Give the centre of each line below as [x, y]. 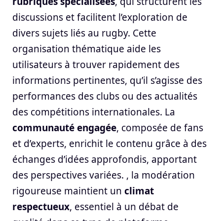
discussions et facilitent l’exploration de [100, 17]
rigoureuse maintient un [68, 191]
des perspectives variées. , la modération [104, 175]
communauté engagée [64, 128]
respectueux [41, 206]
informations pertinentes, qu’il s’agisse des [107, 80]
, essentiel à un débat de [124, 206]
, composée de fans [160, 128]
